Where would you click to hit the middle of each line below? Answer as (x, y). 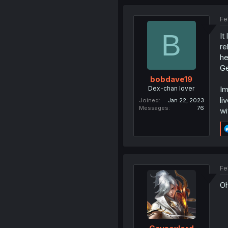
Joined (149, 100)
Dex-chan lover (172, 88)
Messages (153, 108)
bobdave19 (172, 79)
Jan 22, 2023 (186, 100)
